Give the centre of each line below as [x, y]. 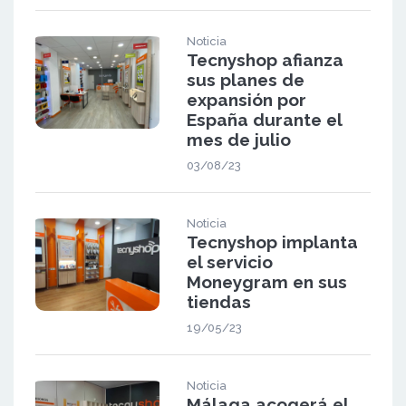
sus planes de [245, 79]
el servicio [229, 261]
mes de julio [238, 139]
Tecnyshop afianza [265, 59]
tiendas [218, 301]
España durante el [264, 119]
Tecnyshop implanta [272, 242]
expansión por [246, 99]
